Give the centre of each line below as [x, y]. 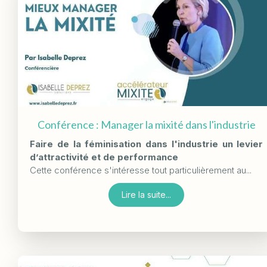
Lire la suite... [147, 195]
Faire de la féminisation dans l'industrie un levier [147, 144]
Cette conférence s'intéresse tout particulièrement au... [141, 170]
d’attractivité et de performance [104, 157]
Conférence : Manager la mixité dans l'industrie [146, 125]
